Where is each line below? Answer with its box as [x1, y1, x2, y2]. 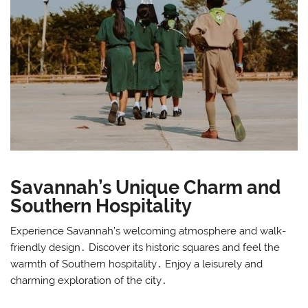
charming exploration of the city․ [10, 274, 168, 287]
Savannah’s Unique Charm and [10, 175, 281, 198]
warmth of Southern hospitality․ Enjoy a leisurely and [10, 258, 263, 271]
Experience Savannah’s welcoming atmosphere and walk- [10, 225, 287, 238]
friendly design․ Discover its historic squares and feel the [10, 241, 280, 254]
